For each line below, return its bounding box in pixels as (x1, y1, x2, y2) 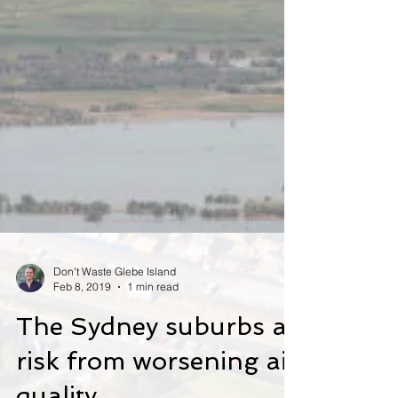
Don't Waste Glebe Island (53, 336, 176, 349)
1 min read (127, 351, 179, 364)
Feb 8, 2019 (53, 351, 111, 364)
